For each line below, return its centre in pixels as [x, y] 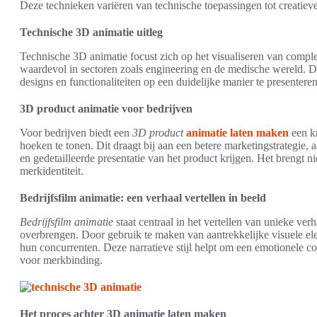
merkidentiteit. [52, 171]
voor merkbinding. [61, 260]
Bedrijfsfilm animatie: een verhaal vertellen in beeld [143, 198]
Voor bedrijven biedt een [76, 133]
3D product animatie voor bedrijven [106, 109]
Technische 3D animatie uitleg [91, 32]
